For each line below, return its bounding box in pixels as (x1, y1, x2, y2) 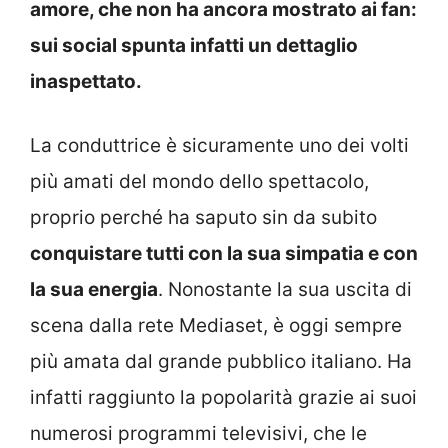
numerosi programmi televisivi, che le (30, 422, 367, 445)
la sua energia (30, 278, 158, 301)
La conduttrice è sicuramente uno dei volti (30, 134, 409, 157)
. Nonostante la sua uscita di (158, 278, 412, 301)
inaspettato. (30, 69, 142, 93)
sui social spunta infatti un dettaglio (30, 33, 358, 57)
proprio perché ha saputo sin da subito (30, 206, 377, 229)
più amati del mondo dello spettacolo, (30, 170, 369, 193)
